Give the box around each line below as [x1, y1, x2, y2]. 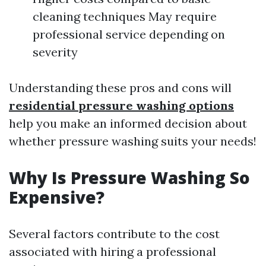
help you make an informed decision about [9, 116, 247, 131]
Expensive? [9, 186, 104, 208]
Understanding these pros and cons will [9, 80, 232, 95]
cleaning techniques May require [33, 9, 217, 24]
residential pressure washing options [9, 98, 234, 113]
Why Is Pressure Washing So [9, 166, 250, 189]
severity [33, 45, 78, 59]
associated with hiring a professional [9, 244, 216, 259]
